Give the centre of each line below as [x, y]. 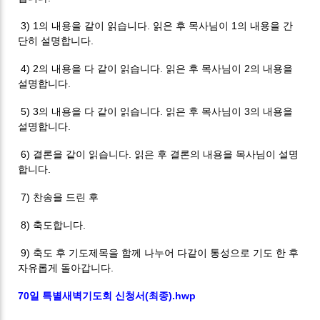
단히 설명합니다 [55, 40]
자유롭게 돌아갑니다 [65, 267]
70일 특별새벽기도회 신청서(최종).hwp [107, 295]
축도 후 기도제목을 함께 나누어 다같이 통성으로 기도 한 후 [166, 252]
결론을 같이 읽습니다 [81, 154]
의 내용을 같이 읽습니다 [93, 25]
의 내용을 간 [265, 25]
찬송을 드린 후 [66, 197]
